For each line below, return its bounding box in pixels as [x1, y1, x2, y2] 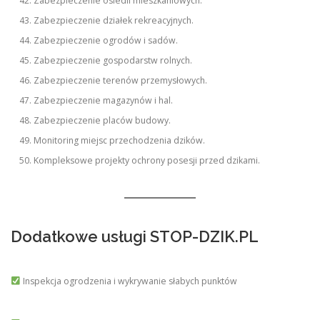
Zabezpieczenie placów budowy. [34, 114, 171, 127]
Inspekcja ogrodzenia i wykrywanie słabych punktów [20, 275, 237, 288]
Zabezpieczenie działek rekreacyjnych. [34, 14, 194, 27]
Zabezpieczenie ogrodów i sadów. [34, 34, 179, 47]
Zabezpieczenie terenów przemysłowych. [34, 74, 208, 87]
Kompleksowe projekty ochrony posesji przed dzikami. [34, 154, 261, 167]
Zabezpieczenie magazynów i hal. [34, 94, 174, 107]
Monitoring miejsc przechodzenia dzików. [34, 134, 206, 147]
